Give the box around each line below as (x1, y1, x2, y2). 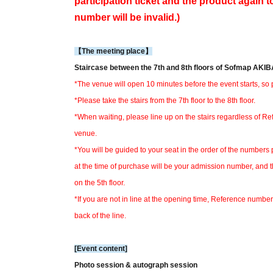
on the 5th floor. (74, 179, 125, 188)
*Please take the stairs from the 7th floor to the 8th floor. (74, 96, 255, 105)
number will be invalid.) (74, 12, 180, 23)
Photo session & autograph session (74, 261, 197, 270)
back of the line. (74, 211, 126, 221)
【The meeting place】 (74, 47, 152, 56)
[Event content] (74, 244, 127, 253)
